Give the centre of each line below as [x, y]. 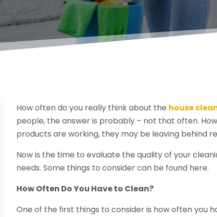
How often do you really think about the [93, 108]
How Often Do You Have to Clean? [85, 189]
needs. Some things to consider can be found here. [113, 168]
